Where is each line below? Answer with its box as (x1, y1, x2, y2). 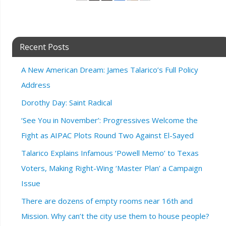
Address (21, 80, 50, 90)
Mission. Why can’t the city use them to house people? (21, 211, 209, 221)
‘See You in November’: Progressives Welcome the (21, 115, 198, 125)
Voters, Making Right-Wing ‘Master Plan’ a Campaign (21, 163, 202, 173)
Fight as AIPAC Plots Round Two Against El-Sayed (21, 130, 194, 140)
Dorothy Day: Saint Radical (21, 97, 112, 107)
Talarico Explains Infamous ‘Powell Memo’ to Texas (21, 148, 199, 158)
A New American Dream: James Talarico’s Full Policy (21, 65, 198, 75)
